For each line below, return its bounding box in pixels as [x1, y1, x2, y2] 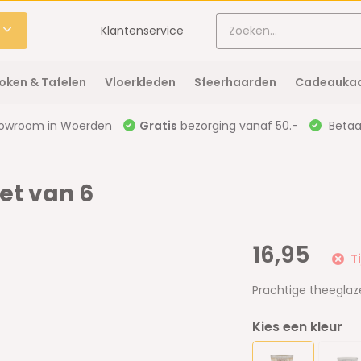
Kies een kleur [252, 317, 343, 336]
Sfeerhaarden [193, 74, 276, 90]
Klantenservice [101, 22, 185, 39]
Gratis [139, 118, 177, 134]
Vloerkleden [104, 74, 176, 90]
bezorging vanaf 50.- [176, 118, 298, 134]
